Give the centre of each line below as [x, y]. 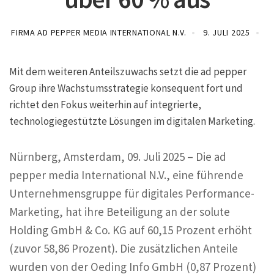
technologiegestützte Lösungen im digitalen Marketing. [132, 121]
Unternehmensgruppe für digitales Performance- [132, 193]
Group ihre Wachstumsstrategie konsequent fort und [126, 88]
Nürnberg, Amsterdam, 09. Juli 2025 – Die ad [118, 156]
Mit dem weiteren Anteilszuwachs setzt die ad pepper [128, 72]
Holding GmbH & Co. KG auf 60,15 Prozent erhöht [131, 230]
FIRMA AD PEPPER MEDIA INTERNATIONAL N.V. [99, 32]
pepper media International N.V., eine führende [126, 175]
